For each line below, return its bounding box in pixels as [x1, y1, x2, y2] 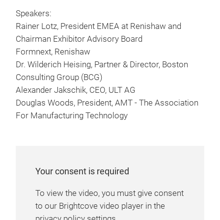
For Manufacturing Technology [16, 111, 128, 120]
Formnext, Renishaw [16, 47, 90, 56]
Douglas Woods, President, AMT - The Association [16, 98, 198, 108]
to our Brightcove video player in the [35, 201, 165, 211]
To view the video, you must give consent [35, 189, 184, 198]
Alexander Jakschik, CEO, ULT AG [16, 85, 136, 95]
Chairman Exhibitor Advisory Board [16, 34, 142, 44]
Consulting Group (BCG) [16, 73, 103, 82]
